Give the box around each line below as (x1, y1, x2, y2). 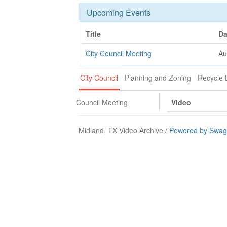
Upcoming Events (87, 7, 150, 18)
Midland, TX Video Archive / (79, 125, 169, 135)
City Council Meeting (86, 48, 152, 58)
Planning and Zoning (125, 72, 191, 83)
